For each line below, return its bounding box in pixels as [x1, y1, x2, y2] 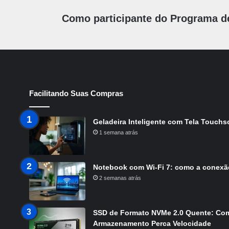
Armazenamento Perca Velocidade [93, 219, 211, 228]
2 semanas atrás [99, 175, 141, 181]
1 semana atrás [99, 129, 138, 136]
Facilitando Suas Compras [29, 89, 123, 98]
